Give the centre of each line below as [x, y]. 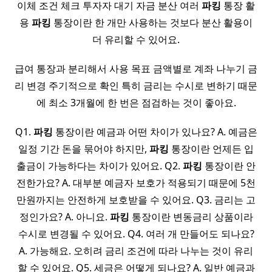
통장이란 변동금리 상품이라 [191, 217]
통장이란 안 [229, 166]
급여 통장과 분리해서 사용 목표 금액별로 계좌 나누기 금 [136, 69]
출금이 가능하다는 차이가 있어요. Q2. [100, 166]
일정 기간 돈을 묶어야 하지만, [84, 149]
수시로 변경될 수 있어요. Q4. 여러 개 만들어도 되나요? [136, 234]
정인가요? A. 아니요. [64, 217]
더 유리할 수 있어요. [136, 39]
